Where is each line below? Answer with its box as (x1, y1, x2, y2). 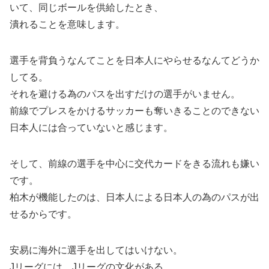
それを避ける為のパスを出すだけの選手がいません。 (10, 88, 240, 99)
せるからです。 (10, 208, 77, 219)
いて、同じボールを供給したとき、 (10, 2, 163, 13)
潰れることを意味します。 (10, 19, 125, 29)
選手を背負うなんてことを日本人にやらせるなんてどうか (10, 55, 259, 65)
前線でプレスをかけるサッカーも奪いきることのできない (10, 105, 259, 116)
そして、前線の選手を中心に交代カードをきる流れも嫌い (10, 158, 259, 169)
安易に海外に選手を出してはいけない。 (10, 244, 183, 255)
